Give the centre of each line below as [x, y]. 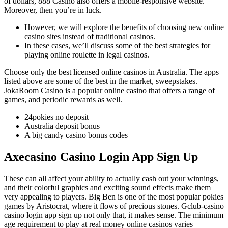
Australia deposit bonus [62, 126]
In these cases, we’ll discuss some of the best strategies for [117, 46]
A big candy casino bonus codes [76, 135]
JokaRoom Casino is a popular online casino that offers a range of [109, 91]
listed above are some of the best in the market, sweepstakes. [101, 81]
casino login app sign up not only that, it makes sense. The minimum [114, 215]
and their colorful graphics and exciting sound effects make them [107, 188]
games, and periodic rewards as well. [63, 100]
